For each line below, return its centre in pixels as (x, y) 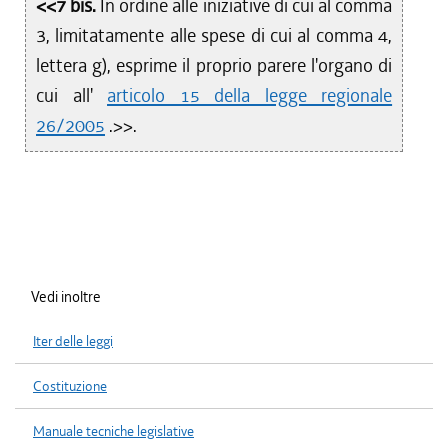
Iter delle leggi (73, 341)
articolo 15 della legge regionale (250, 95)
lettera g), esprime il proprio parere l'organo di (214, 65)
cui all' (72, 95)
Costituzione (70, 386)
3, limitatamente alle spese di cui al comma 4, (214, 35)
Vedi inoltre (66, 297)
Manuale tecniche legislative (113, 431)
